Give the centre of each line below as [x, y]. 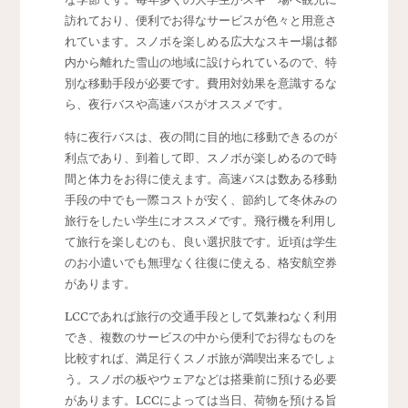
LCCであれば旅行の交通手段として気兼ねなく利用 [200, 316]
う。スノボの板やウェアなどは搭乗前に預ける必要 [200, 379]
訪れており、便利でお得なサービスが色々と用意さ [200, 20]
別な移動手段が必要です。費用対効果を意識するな [200, 83]
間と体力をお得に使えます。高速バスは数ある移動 [200, 179]
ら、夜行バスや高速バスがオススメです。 [177, 104]
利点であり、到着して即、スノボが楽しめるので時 [200, 158]
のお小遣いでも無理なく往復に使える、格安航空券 [200, 263]
